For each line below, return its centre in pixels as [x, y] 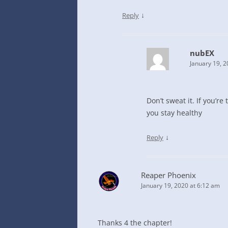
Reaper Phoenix [168, 175]
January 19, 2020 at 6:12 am [180, 186]
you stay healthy [174, 113]
